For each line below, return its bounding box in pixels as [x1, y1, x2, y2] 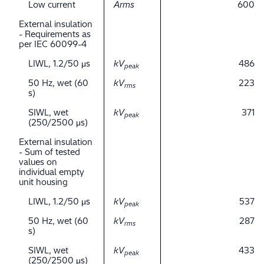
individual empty [19, 167, 84, 178]
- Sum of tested [19, 147, 80, 158]
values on [19, 157, 57, 168]
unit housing [19, 177, 68, 188]
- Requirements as [19, 29, 91, 40]
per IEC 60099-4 [19, 39, 87, 50]
